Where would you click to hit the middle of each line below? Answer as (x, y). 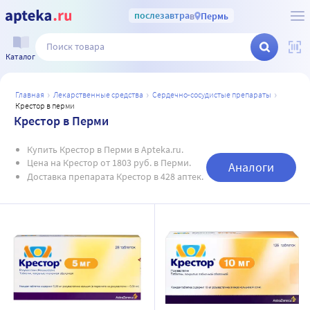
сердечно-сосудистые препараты (214, 94)
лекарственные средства (101, 94)
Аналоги (251, 167)
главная (31, 94)
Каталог (20, 56)
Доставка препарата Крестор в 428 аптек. (115, 176)
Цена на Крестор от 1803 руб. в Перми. (109, 163)
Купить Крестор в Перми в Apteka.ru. (105, 149)
